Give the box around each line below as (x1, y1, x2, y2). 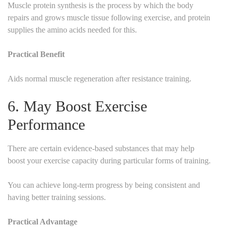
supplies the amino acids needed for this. (8, 25, 137, 34)
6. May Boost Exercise (8, 97, 147, 115)
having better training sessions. (8, 192, 106, 202)
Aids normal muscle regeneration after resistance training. (8, 74, 191, 83)
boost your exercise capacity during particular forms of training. (8, 156, 211, 165)
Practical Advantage (8, 217, 77, 226)
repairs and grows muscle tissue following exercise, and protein (8, 13, 210, 22)
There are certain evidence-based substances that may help (8, 144, 194, 153)
